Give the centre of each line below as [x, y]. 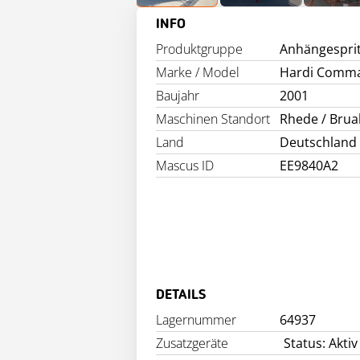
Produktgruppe [199, 49]
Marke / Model [198, 72]
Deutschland [319, 142]
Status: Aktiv [320, 343]
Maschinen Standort [213, 119]
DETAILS [181, 295]
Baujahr [178, 96]
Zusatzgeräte [192, 343]
